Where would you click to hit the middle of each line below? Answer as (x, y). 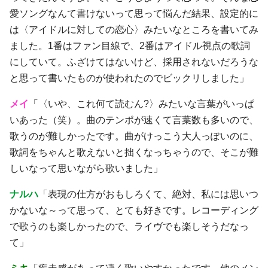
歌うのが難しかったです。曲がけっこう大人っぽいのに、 (134, 136)
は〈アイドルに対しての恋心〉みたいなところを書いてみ (134, 29)
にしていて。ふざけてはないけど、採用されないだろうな (134, 62)
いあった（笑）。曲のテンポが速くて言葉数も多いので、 (134, 120)
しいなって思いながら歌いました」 (86, 168)
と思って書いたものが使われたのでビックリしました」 (129, 78)
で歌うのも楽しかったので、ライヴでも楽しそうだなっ (129, 226)
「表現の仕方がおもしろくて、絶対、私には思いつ (148, 194)
